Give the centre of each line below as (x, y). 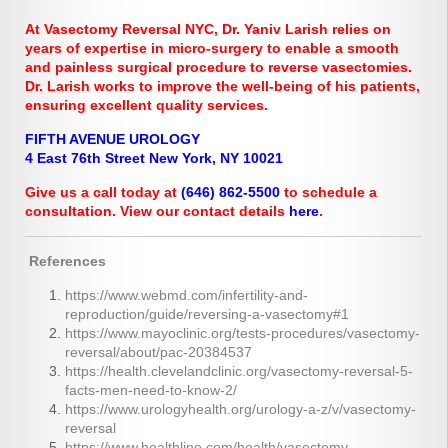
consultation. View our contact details (157, 211)
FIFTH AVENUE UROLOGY (112, 139)
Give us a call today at (103, 192)
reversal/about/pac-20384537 (158, 352)
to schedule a (328, 192)
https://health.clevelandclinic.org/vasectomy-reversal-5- (239, 371)
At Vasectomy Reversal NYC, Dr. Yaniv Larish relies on (208, 29)
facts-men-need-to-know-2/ (151, 390)
